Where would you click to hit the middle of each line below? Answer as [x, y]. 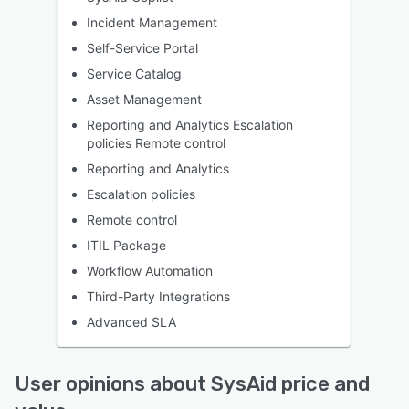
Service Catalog [134, 74]
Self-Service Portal [142, 48]
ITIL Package [126, 246]
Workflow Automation [150, 271]
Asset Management [144, 100]
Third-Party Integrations [158, 297]
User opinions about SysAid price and [192, 384]
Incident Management [152, 23]
